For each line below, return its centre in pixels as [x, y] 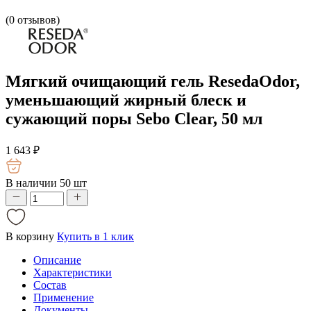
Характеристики [73, 272]
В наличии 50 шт [46, 183]
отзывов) [37, 20]
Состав [50, 285]
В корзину [30, 236]
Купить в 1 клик [95, 236]
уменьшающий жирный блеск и [126, 100]
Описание [57, 260]
